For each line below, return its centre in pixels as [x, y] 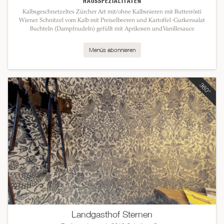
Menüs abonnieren [112, 50]
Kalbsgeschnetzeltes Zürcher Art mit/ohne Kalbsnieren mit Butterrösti [112, 12]
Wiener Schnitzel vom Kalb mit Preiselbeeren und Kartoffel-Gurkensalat [112, 20]
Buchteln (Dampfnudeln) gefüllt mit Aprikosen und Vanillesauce [112, 29]
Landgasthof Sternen [112, 214]
